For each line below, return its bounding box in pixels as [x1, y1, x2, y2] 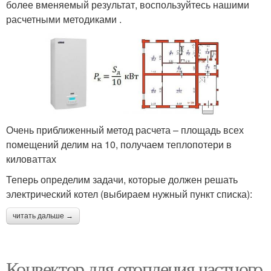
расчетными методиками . [6, 11, 122, 26]
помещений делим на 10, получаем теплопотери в [6, 137, 232, 151]
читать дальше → [13, 211, 73, 220]
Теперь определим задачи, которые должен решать [6, 172, 238, 186]
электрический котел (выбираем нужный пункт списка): [6, 186, 252, 201]
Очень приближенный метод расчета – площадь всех [6, 122, 244, 137]
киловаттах [6, 151, 56, 166]
